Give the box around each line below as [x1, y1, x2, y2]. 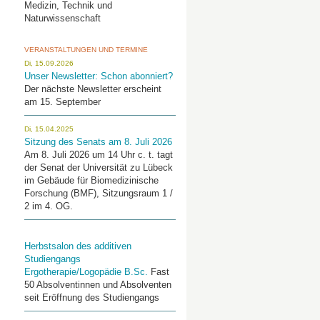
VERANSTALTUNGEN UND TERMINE [24, 46, 148, 54]
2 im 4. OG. [24, 201, 73, 211]
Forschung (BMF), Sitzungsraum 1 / [24, 188, 173, 199]
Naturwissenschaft [24, 13, 101, 24]
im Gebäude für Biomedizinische [24, 175, 159, 186]
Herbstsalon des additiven [24, 241, 131, 251]
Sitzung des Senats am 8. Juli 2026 [24, 136, 172, 147]
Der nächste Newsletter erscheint [24, 84, 161, 94]
